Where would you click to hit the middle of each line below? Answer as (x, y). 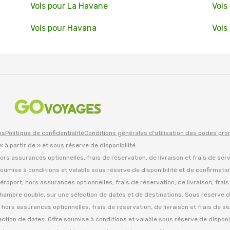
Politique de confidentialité (44, 133)
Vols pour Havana (63, 28)
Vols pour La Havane (69, 6)
